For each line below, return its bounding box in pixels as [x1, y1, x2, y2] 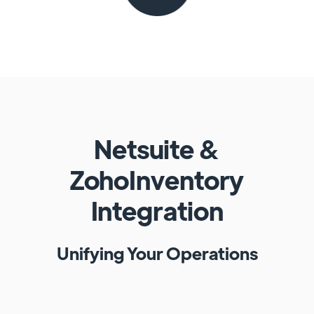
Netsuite [93, 132, 199, 165]
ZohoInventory [69, 163, 245, 196]
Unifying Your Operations [56, 241, 258, 264]
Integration [90, 193, 224, 227]
